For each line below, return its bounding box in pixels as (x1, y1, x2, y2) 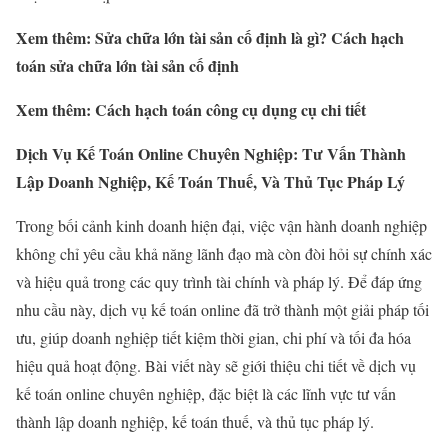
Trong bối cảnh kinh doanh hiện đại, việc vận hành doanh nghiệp (16, 215, 427, 237)
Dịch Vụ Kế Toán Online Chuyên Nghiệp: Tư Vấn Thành (16, 142, 406, 166)
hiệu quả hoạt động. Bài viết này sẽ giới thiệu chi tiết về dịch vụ (16, 355, 416, 377)
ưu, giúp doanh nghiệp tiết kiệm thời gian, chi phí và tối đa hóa (16, 327, 411, 349)
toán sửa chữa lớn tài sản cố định (16, 54, 239, 78)
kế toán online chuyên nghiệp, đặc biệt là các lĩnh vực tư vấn (16, 383, 396, 405)
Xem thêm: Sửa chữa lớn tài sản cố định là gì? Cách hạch (16, 26, 404, 50)
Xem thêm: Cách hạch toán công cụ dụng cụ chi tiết (16, 98, 366, 122)
